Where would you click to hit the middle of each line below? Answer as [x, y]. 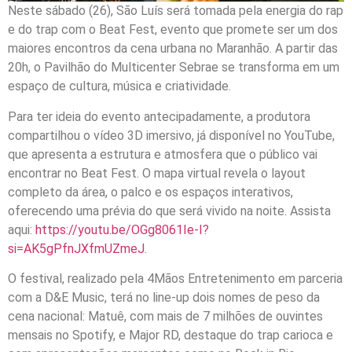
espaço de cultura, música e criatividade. [119, 86]
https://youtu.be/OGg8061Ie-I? [122, 229]
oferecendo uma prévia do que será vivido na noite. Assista [169, 211]
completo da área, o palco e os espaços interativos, [150, 192]
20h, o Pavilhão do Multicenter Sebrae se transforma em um [174, 68]
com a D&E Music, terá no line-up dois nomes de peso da [164, 297]
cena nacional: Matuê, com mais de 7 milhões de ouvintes [165, 316]
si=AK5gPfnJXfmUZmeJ [76, 248]
